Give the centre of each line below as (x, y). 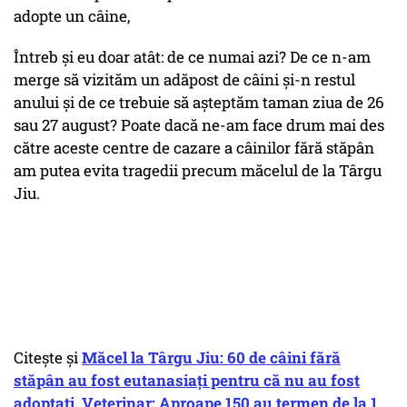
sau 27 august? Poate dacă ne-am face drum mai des (199, 125)
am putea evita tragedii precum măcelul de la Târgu (198, 171)
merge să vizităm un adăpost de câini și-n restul (184, 80)
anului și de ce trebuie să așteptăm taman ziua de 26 (199, 103)
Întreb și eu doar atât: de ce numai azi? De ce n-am (192, 57)
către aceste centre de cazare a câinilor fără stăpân (194, 148)
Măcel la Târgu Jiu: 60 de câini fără (211, 358)
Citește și (48, 358)
